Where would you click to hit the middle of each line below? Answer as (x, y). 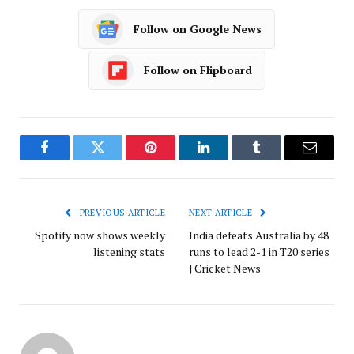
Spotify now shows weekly (100, 235)
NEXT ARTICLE (222, 212)
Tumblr (276, 159)
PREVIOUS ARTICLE (121, 212)
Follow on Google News (197, 29)
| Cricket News (225, 268)
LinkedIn (228, 159)
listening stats (129, 251)
